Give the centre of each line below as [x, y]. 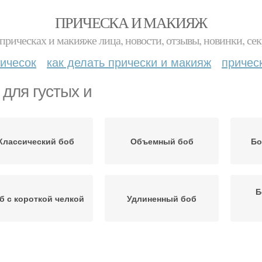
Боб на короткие [162, 249]
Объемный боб [162, 141]
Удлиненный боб [162, 198]
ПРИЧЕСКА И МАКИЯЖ [131, 22]
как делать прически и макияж [129, 62]
